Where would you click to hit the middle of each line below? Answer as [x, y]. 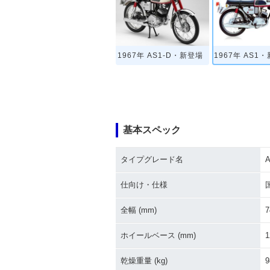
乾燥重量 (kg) [144, 261]
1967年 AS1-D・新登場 [161, 56]
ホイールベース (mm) [158, 235]
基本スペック [152, 130]
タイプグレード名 [152, 159]
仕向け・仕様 [144, 185]
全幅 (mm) [139, 210]
